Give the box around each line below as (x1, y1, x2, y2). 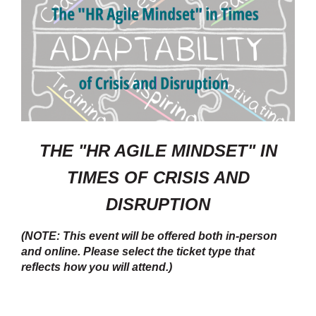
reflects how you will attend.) (21, 261, 172, 274)
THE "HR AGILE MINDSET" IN (39, 141, 277, 161)
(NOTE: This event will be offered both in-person (21, 230, 277, 243)
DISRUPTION (106, 195, 210, 214)
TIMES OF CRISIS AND (66, 168, 250, 188)
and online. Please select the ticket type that (21, 245, 255, 258)
